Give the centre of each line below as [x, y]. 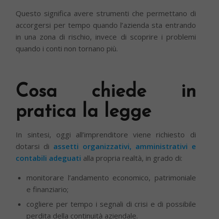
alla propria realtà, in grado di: [132, 158]
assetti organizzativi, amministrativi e [125, 146]
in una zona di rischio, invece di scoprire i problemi [106, 37]
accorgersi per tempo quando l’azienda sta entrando [106, 25]
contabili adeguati [49, 158]
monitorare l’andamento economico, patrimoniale [111, 177]
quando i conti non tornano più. [67, 49]
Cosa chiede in [106, 92]
